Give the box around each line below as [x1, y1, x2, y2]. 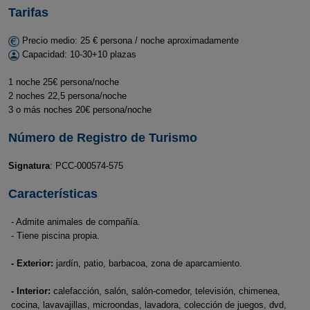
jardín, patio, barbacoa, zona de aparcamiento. [53, 258, 242, 268]
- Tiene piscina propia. [11, 230, 100, 241]
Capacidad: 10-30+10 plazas [19, 49, 136, 60]
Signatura [8, 161, 50, 171]
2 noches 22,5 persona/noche [8, 91, 127, 101]
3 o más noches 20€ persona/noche [8, 104, 152, 115]
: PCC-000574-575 [49, 161, 123, 171]
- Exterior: [11, 258, 53, 268]
